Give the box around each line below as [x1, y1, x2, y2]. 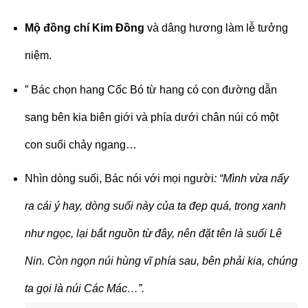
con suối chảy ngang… [24, 138, 137, 151]
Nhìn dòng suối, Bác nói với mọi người [24, 173, 214, 185]
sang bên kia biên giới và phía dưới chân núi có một [24, 111, 278, 123]
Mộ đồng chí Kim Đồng [24, 21, 144, 34]
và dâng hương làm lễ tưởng [144, 21, 288, 34]
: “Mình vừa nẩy [213, 173, 289, 185]
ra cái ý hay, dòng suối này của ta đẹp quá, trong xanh [24, 200, 286, 212]
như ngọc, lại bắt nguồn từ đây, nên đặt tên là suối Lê [24, 228, 282, 240]
